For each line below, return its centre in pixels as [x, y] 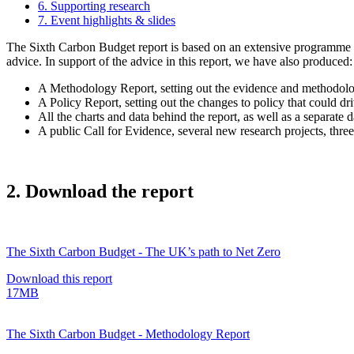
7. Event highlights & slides [107, 20]
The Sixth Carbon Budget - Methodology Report [128, 333]
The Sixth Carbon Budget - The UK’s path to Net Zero [143, 251]
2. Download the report [100, 191]
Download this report [59, 278]
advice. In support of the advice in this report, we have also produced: [179, 61]
